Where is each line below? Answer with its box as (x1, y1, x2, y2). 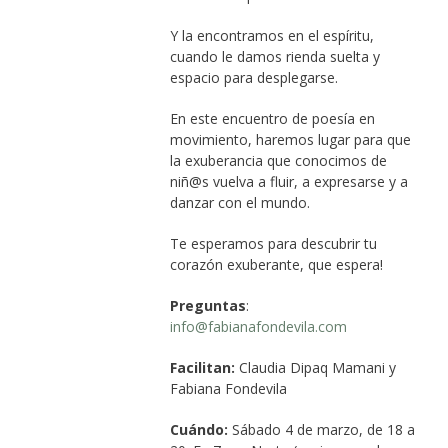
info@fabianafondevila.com (169, 316, 347, 336)
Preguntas (169, 295, 246, 315)
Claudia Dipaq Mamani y (238, 357, 396, 377)
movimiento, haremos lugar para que (169, 129, 411, 149)
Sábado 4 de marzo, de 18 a (227, 419, 415, 439)
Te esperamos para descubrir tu (169, 233, 377, 253)
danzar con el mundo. (169, 192, 310, 212)
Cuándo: (169, 419, 228, 439)
